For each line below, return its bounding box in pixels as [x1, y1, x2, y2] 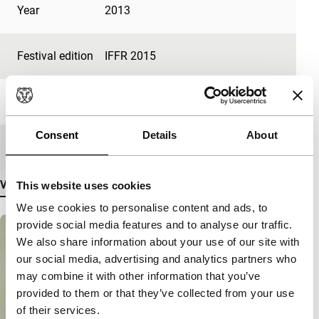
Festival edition [17, 49, 93, 63]
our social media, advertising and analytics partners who [16, 253, 296, 265]
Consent [36, 128, 78, 141]
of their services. [16, 304, 100, 316]
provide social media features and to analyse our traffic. [16, 219, 293, 231]
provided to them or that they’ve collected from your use [16, 287, 294, 299]
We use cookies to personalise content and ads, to [16, 202, 268, 214]
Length [17, 95, 52, 108]
